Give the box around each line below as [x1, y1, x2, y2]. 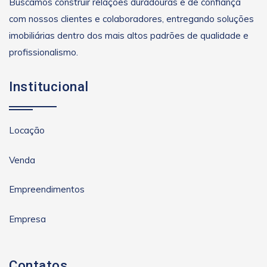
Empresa [9, 213, 46, 225]
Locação [9, 125, 45, 136]
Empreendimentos [9, 184, 85, 195]
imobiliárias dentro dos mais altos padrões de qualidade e [9, 30, 249, 41]
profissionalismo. [9, 46, 78, 58]
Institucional [9, 78, 89, 94]
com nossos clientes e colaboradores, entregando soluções [9, 13, 254, 24]
